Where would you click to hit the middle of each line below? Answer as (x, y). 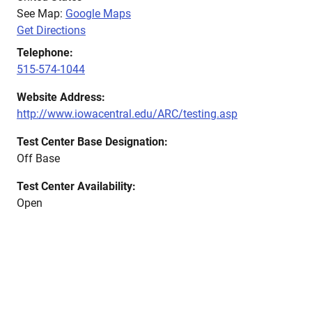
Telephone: (45, 53)
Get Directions (51, 30)
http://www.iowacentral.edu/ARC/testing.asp (127, 114)
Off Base (38, 158)
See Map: (41, 14)
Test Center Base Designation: (92, 142)
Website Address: (61, 97)
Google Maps (98, 14)
